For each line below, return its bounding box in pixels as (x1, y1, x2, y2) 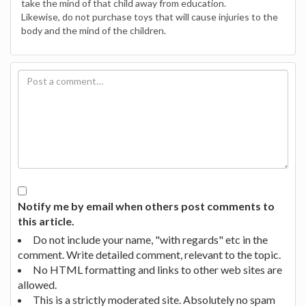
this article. (18, 214, 74, 227)
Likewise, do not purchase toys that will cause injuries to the (21, 10, 278, 23)
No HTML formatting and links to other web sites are (33, 262, 282, 276)
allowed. (18, 277, 57, 291)
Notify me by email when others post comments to (18, 199, 275, 212)
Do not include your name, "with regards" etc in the (33, 232, 268, 246)
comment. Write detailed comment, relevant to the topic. (18, 247, 281, 261)
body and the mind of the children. (21, 24, 166, 36)
